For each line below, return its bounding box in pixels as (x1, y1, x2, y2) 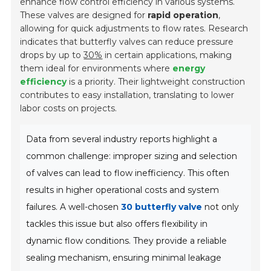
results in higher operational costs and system (26, 184, 220, 196)
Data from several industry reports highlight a (26, 134, 218, 145)
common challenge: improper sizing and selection (26, 151, 238, 162)
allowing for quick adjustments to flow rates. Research (20, 23, 249, 34)
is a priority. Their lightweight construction (67, 76, 246, 88)
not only (202, 201, 240, 213)
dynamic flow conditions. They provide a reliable (26, 235, 227, 247)
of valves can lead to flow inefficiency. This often (26, 168, 230, 179)
